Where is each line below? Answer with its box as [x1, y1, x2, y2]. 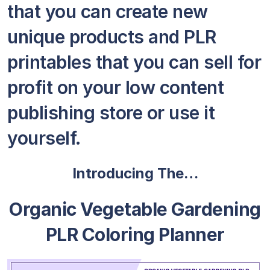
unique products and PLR [7, 26, 216, 48]
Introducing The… [72, 165, 198, 182]
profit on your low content [7, 77, 224, 98]
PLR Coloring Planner [45, 224, 225, 245]
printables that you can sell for [7, 51, 261, 73]
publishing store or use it [7, 102, 215, 124]
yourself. [7, 127, 81, 149]
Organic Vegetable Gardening [9, 198, 261, 220]
